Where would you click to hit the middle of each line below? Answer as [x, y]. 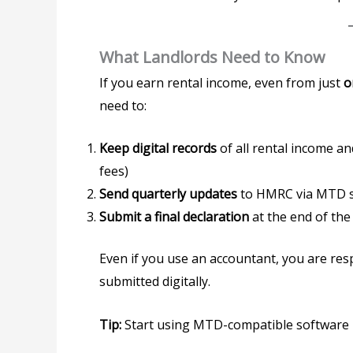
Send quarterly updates [168, 194]
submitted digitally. [155, 282]
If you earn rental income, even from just [221, 82]
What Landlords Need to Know [212, 57]
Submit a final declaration [174, 217]
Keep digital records [158, 149]
